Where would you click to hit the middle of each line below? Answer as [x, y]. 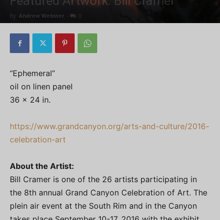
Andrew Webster [41, 15]
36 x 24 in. [30, 100]
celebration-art [38, 139]
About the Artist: [42, 166]
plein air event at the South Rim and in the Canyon [103, 206]
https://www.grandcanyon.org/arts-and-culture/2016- [110, 126]
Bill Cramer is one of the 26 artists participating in [103, 179]
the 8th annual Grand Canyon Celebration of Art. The [109, 192]
